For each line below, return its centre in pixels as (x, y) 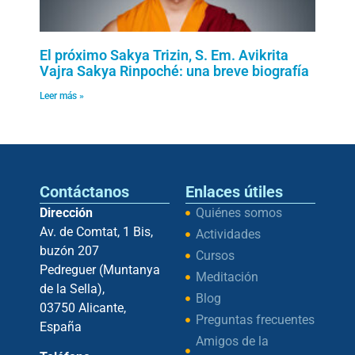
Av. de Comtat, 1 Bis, (96, 231)
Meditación (227, 277)
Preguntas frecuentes (255, 319)
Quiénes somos (239, 212)
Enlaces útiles (234, 191)
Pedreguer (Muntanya (100, 269)
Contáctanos (84, 191)
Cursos (215, 255)
